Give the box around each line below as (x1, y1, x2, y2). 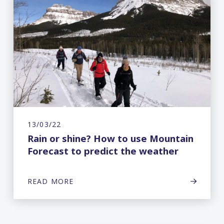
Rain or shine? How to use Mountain (27, 132, 193, 145)
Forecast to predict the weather (27, 144, 178, 157)
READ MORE (27, 176, 74, 186)
